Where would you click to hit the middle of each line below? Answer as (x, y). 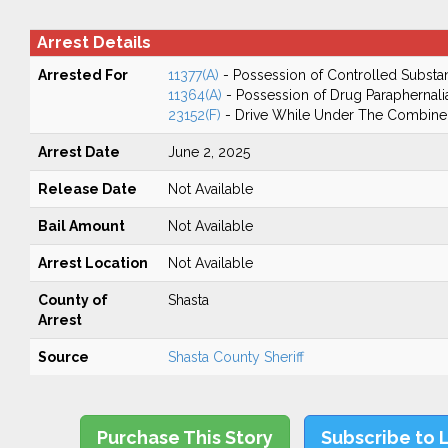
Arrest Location (92, 263)
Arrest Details (93, 42)
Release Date (87, 189)
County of (72, 300)
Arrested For (82, 75)
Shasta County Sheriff (235, 357)
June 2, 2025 (208, 152)
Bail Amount (81, 226)
